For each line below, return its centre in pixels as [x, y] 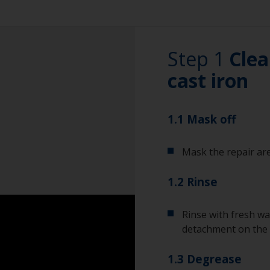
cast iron [208, 80]
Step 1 [198, 59]
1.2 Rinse [193, 182]
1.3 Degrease [205, 259]
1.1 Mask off [202, 119]
